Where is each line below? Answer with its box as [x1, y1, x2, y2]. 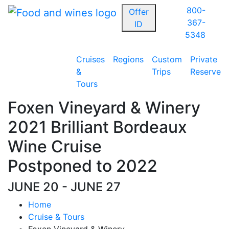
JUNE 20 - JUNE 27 [8, 179, 121, 194]
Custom [151, 54, 182, 64]
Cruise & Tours [28, 212, 84, 222]
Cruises [76, 54, 105, 64]
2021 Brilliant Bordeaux [8, 117, 187, 137]
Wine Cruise [8, 136, 102, 156]
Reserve [190, 66, 221, 77]
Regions [112, 54, 144, 64]
